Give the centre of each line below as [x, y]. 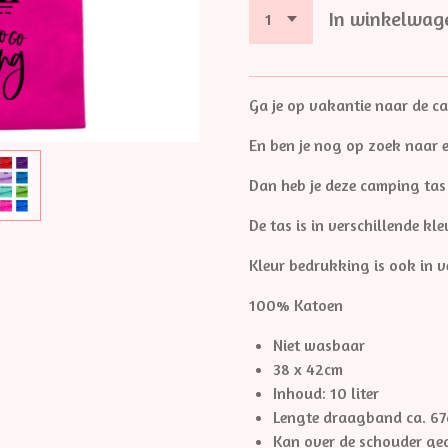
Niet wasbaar [319, 344]
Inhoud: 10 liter [326, 392]
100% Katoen [296, 304]
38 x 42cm [308, 368]
